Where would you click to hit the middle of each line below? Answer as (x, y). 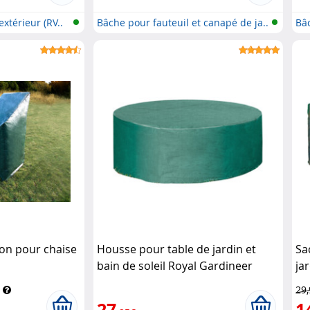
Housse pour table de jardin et (177, 249)
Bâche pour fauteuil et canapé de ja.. (183, 22)
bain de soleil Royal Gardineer (175, 266)
